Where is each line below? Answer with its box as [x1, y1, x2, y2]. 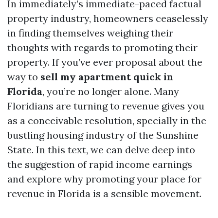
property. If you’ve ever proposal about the [7, 56, 202, 68]
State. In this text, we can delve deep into [7, 144, 195, 156]
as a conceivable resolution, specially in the [7, 114, 206, 127]
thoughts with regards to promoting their [7, 41, 198, 54]
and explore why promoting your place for [7, 173, 201, 185]
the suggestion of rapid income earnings [7, 158, 192, 170]
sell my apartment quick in [40, 71, 173, 83]
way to [7, 71, 40, 83]
